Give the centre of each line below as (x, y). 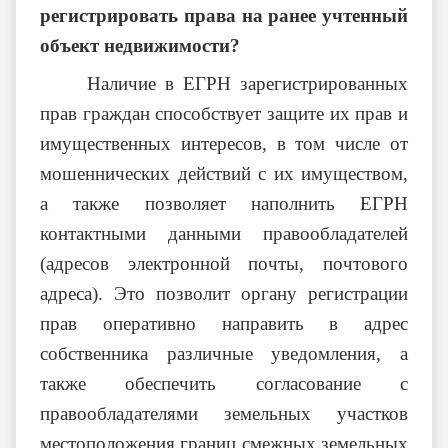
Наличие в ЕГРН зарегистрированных (247, 83)
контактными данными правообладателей (224, 233)
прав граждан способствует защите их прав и (224, 113)
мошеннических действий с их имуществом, (224, 173)
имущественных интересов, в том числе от (224, 143)
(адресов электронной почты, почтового (224, 263)
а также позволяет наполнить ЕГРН (224, 203)
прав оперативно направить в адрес (224, 323)
